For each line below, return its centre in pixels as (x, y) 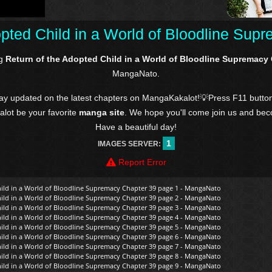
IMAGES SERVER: (130, 144)
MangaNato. (136, 74)
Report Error (141, 162)
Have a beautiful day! (136, 127)
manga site (102, 113)
